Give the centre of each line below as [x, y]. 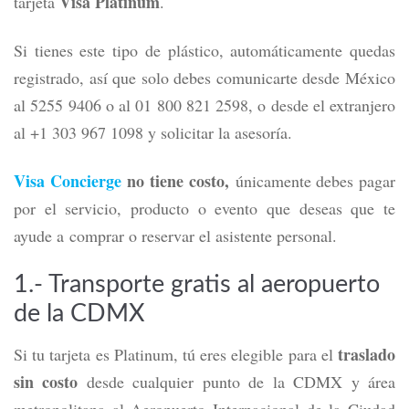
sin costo [46, 382]
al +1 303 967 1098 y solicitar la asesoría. [153, 132]
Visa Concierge [68, 181]
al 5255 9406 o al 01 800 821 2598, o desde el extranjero [204, 105]
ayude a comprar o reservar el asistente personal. [175, 236]
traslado [364, 354]
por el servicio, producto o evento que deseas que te [204, 208]
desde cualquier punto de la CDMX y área [237, 382]
